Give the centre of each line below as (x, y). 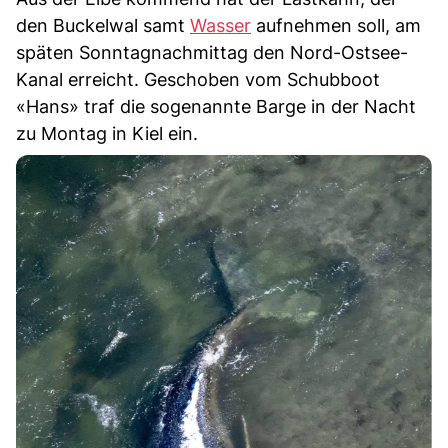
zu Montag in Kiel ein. (107, 134)
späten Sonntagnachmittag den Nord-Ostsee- (212, 53)
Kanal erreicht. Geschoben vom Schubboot (198, 80)
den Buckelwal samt (103, 26)
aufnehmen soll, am (336, 26)
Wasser (220, 26)
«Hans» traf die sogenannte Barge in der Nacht (216, 107)
